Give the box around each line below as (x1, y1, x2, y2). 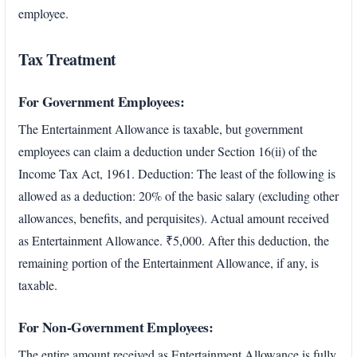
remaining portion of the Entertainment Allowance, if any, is (18, 253, 319, 271)
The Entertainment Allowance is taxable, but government (18, 120, 303, 137)
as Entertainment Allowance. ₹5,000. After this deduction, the (18, 231, 329, 249)
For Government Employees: (18, 90, 185, 112)
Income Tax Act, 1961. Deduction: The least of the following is (18, 164, 335, 182)
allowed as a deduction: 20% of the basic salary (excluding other (18, 186, 339, 204)
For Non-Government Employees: (18, 316, 214, 338)
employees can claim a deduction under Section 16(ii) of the (18, 142, 317, 159)
